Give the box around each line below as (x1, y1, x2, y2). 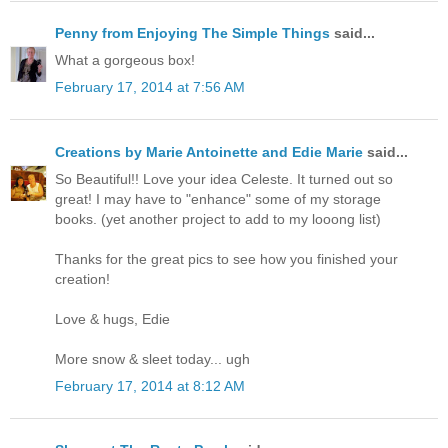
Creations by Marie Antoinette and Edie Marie (55, 143, 363, 160)
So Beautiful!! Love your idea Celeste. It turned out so (55, 170, 393, 187)
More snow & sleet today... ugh (55, 350, 250, 367)
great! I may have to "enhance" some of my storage (55, 190, 381, 207)
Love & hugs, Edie (55, 310, 170, 327)
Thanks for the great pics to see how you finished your (55, 250, 398, 267)
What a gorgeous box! (55, 52, 195, 69)
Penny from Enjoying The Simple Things (55, 25, 330, 42)
